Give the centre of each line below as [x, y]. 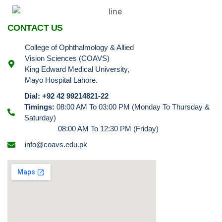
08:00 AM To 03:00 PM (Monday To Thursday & [132, 107]
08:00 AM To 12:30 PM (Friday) [91, 128]
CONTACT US [35, 28]
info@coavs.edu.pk [56, 144]
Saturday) [40, 117]
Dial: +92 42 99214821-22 [66, 96]
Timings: [39, 107]
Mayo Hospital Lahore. [61, 80]
